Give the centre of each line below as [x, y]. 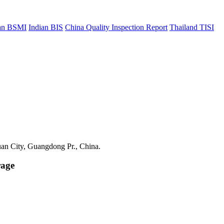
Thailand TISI [192, 27]
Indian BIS [46, 27]
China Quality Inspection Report [116, 27]
